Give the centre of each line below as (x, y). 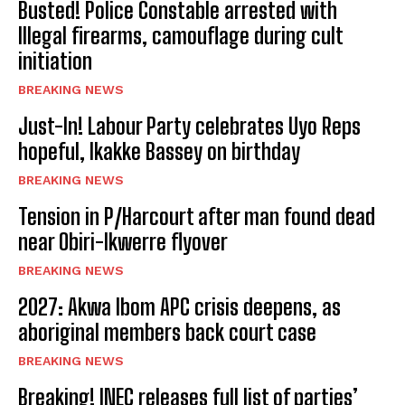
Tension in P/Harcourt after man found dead (197, 217)
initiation (55, 61)
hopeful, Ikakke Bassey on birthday (159, 152)
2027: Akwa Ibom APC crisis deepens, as (179, 307)
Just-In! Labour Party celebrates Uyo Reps (189, 127)
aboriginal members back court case (170, 333)
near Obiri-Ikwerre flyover (123, 242)
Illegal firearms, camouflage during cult (181, 36)
